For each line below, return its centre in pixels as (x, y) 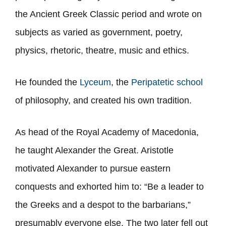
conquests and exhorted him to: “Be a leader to (109, 187)
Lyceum (95, 82)
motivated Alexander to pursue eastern (93, 169)
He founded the (47, 82)
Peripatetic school (167, 82)
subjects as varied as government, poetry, (99, 33)
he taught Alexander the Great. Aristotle (94, 151)
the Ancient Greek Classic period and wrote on (108, 14)
